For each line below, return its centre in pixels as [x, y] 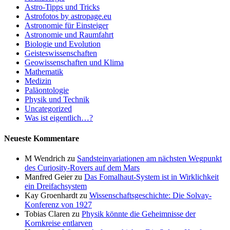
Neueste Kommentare [42, 138]
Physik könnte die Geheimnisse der [139, 214]
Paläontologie [47, 90]
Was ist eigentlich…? [59, 118]
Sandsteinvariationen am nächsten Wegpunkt [149, 158]
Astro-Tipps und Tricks [62, 7]
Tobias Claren [47, 214]
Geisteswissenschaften [61, 53]
